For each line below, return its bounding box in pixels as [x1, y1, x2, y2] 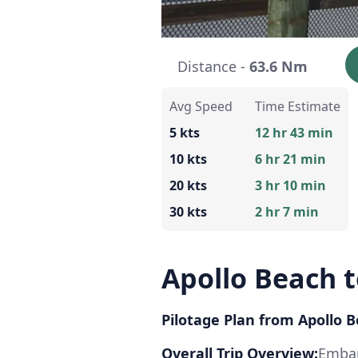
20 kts [169, 177, 207, 195]
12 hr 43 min [255, 124, 333, 142]
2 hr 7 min [255, 203, 319, 221]
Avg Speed [169, 97, 233, 116]
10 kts [169, 150, 207, 169]
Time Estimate [255, 97, 340, 116]
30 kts [169, 203, 207, 221]
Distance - [177, 57, 249, 77]
